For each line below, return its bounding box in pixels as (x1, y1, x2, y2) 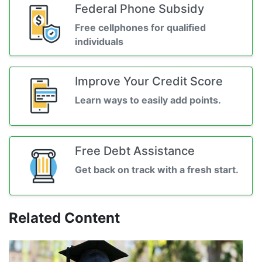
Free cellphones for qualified (75, 22, 206, 34)
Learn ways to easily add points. (75, 94, 221, 106)
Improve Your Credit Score (75, 74, 223, 89)
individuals (75, 36, 123, 48)
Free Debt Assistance (75, 144, 195, 158)
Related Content (9, 209, 120, 227)
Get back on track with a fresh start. (75, 164, 239, 176)
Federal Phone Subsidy (75, 2, 204, 16)
